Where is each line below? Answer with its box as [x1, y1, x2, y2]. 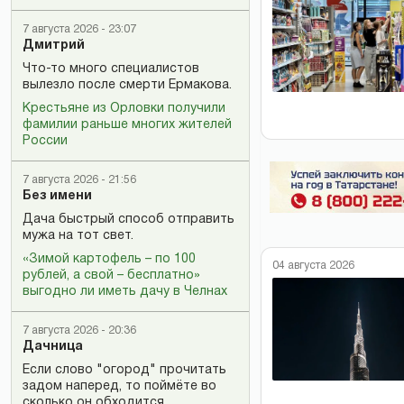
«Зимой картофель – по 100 [23, 253, 196, 265]
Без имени [23, 190, 92, 202]
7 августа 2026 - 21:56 [23, 175, 136, 185]
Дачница [23, 341, 83, 353]
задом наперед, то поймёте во [23, 381, 216, 392]
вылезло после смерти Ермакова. [23, 79, 232, 91]
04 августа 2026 [272, 261, 354, 271]
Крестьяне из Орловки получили [23, 103, 225, 115]
